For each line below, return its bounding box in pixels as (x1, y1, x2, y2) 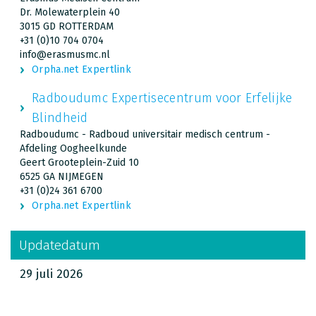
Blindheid (32, 109, 88, 126)
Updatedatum (19, 236, 100, 253)
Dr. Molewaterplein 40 (20, 6, 120, 18)
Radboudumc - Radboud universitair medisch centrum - (20, 128, 270, 140)
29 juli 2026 (20, 266, 83, 281)
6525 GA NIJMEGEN (20, 170, 104, 183)
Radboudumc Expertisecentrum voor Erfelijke (32, 90, 293, 106)
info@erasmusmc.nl (20, 48, 110, 61)
